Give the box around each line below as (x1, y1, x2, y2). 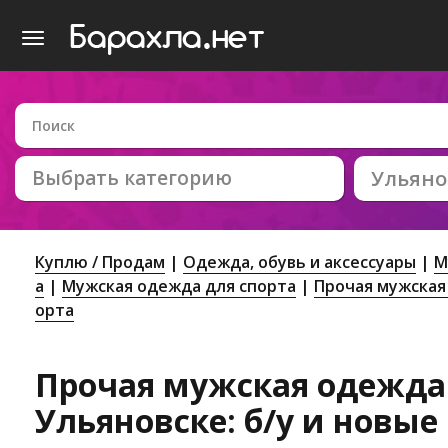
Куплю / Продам (35, 251, 165, 273)
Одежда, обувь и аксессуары (183, 251, 416, 273)
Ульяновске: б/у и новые (35, 399, 438, 443)
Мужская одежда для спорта (62, 275, 296, 297)
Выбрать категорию (32, 165, 232, 191)
